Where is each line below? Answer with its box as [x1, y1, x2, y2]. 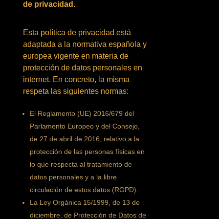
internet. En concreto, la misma [23, 75, 130, 84]
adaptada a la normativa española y [23, 40, 147, 48]
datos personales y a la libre [30, 173, 117, 181]
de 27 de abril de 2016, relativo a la [30, 135, 140, 143]
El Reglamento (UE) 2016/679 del [30, 109, 134, 117]
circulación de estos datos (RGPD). [30, 186, 139, 194]
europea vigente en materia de [23, 52, 129, 60]
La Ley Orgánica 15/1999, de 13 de [30, 198, 140, 206]
